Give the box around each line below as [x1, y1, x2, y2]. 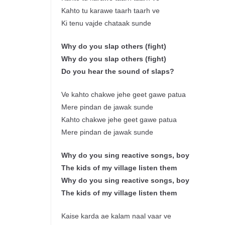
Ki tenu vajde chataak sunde [61, 19, 151, 28]
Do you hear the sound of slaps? [61, 67, 174, 76]
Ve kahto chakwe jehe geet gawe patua [61, 90, 186, 99]
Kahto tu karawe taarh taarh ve [61, 7, 160, 15]
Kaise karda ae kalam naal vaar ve [61, 212, 171, 220]
